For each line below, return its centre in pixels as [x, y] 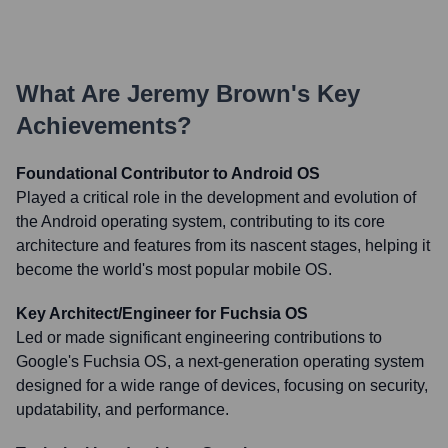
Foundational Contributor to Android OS [168, 173]
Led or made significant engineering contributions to [199, 337]
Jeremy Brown [209, 93]
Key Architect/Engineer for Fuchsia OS [162, 313]
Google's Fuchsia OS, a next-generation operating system [220, 361]
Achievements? [104, 125]
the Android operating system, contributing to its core [200, 221]
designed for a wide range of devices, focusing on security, [222, 385]
